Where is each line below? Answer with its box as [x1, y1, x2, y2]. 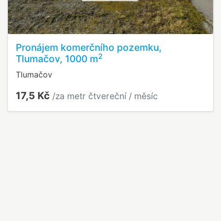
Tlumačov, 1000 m [16, 53, 98, 65]
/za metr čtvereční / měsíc [52, 91, 158, 102]
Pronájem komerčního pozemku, [16, 41, 162, 54]
